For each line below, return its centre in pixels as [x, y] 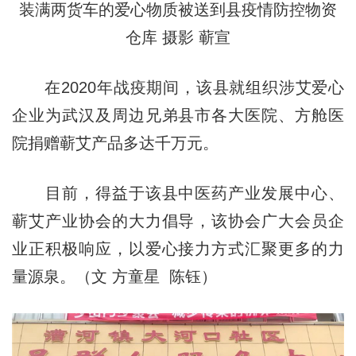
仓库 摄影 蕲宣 [178, 38]
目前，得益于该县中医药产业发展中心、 [178, 193]
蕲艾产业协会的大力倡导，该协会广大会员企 [178, 221]
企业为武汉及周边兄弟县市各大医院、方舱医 [178, 116]
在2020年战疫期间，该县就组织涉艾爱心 [178, 88]
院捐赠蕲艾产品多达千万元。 [115, 143]
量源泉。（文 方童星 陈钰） [114, 277]
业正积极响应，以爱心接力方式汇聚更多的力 [178, 249]
